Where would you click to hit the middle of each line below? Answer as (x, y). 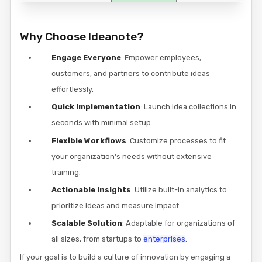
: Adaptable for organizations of (179, 223)
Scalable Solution (87, 223)
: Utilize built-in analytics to (179, 189)
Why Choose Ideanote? (82, 36)
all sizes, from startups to (97, 239)
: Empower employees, (161, 58)
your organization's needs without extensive (132, 156)
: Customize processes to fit (176, 140)
